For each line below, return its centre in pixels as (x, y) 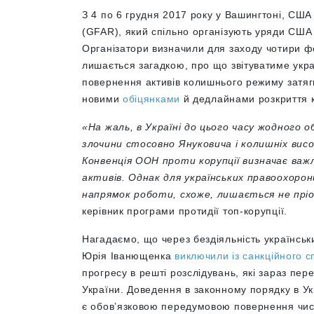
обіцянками (151, 99)
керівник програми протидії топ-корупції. (185, 211)
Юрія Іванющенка (129, 256)
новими (102, 99)
